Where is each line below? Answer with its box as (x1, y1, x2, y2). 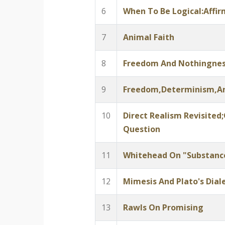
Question (123, 124, 160, 135)
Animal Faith (123, 32, 174, 43)
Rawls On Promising (123, 202, 203, 213)
